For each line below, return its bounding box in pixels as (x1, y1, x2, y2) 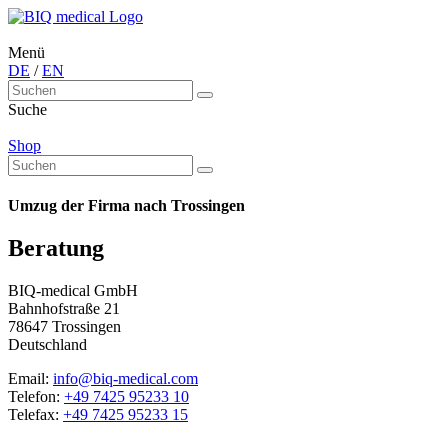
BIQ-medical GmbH (8, 282, 138, 300)
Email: (8, 370, 53, 388)
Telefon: (8, 388, 64, 406)
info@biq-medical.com (53, 370, 198, 388)
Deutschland (8, 336, 87, 354)
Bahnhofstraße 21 (8, 300, 120, 318)
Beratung (8, 235, 104, 262)
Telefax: (8, 406, 63, 424)
